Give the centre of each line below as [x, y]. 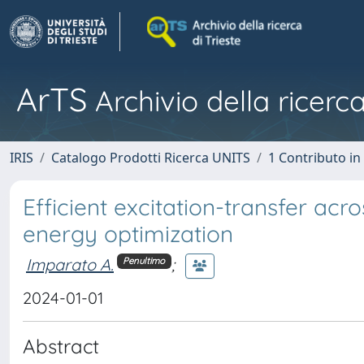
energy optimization [128, 234]
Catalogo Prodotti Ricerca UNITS [151, 158]
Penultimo [144, 261]
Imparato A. [70, 264]
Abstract [61, 346]
